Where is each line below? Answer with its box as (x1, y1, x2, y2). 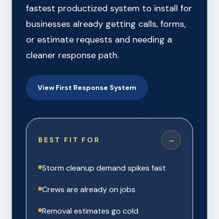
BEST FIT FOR (38, 135, 100, 144)
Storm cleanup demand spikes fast (42, 163, 166, 173)
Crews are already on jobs (42, 184, 135, 195)
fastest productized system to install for (26, 2, 192, 14)
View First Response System (38, 83, 136, 92)
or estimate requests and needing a (26, 34, 172, 45)
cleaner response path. (26, 49, 119, 61)
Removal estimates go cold (42, 206, 138, 216)
